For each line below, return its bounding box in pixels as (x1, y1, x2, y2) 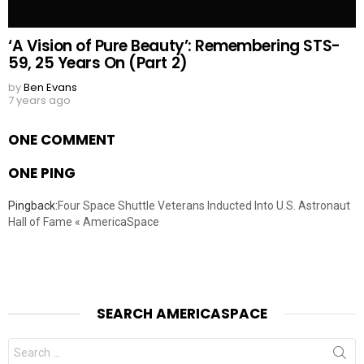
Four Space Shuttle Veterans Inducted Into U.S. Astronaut (58, 198, 350, 212)
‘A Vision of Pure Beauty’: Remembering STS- (8, 34, 340, 57)
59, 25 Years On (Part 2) (8, 51, 188, 74)
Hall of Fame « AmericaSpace (8, 214, 159, 228)
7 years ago (8, 92, 71, 108)
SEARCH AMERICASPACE (97, 303, 267, 323)
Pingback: (8, 198, 58, 212)
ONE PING (8, 162, 76, 183)
